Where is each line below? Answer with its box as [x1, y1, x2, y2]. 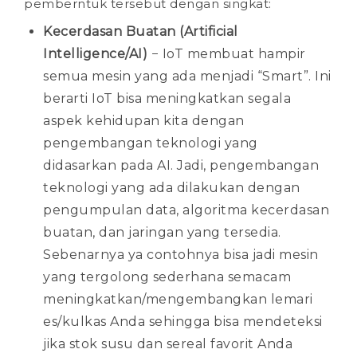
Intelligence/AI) [43, 45, 151, 61]
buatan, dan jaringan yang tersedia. [43, 224, 281, 240]
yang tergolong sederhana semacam [43, 269, 291, 284]
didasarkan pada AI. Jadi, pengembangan [43, 157, 319, 173]
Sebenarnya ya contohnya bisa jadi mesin [43, 246, 319, 262]
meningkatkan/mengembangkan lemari [43, 291, 313, 307]
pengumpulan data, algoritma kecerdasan [43, 202, 329, 218]
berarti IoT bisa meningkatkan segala [43, 90, 291, 106]
